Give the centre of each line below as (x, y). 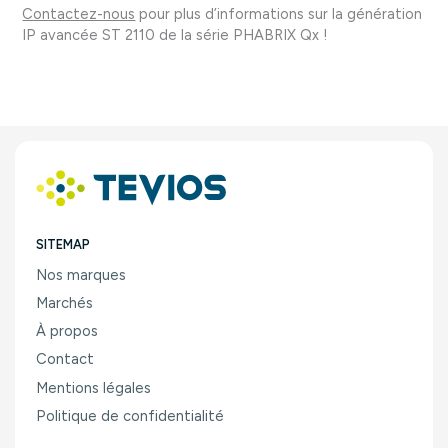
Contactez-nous (79, 13)
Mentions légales (94, 387)
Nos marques (81, 274)
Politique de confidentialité (130, 416)
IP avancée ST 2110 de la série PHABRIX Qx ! (175, 34)
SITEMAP (63, 244)
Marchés (65, 302)
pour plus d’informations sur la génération (279, 13)
